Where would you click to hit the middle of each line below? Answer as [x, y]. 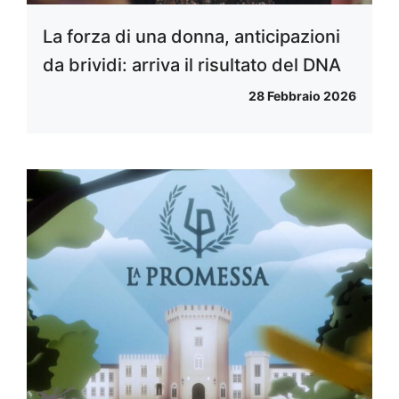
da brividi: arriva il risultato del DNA [192, 65]
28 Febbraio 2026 [302, 95]
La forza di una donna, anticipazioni [191, 36]
